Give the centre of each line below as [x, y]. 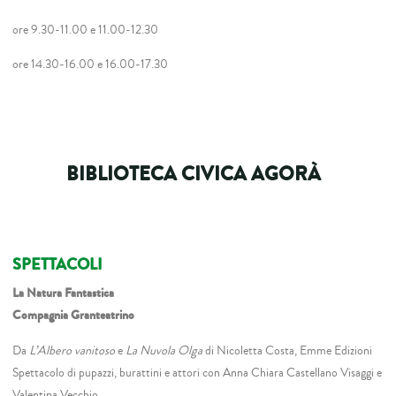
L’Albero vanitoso [71, 350]
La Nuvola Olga [163, 350]
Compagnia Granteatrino [74, 316]
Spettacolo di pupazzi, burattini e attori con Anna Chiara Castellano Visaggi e [198, 372]
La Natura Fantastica [64, 293]
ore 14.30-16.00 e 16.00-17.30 [91, 65]
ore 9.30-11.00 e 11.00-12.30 [86, 29]
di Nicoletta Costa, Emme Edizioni [288, 350]
